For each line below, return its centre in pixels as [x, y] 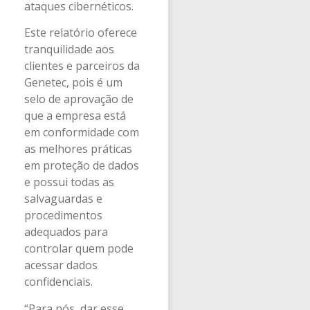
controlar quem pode [79, 249]
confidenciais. [58, 282]
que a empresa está [75, 116]
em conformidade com [82, 133]
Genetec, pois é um [73, 83]
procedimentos [63, 216]
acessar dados [61, 265]
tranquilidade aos [69, 49]
